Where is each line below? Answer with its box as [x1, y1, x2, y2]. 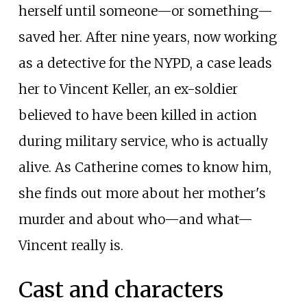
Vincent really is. [18, 236, 123, 254]
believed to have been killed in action [18, 106, 257, 123]
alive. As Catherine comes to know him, [18, 158, 271, 175]
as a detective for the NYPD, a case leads [18, 54, 272, 71]
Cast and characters [18, 276, 223, 304]
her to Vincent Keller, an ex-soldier [18, 80, 238, 97]
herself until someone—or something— [18, 2, 273, 19]
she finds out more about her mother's [18, 184, 266, 201]
